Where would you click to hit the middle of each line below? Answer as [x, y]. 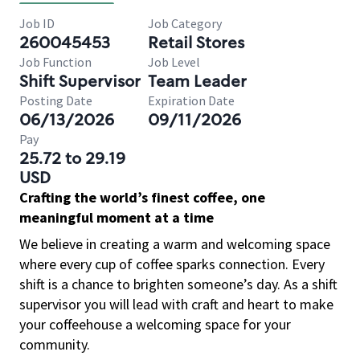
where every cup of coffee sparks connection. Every [172, 264]
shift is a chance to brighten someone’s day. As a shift [178, 284]
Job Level [174, 62]
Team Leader [197, 81]
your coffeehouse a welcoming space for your [155, 324]
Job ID [37, 23]
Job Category [185, 23]
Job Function [55, 62]
